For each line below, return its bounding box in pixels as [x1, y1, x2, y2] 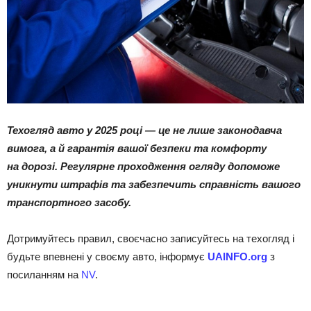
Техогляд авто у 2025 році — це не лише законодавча [7, 124, 282, 136]
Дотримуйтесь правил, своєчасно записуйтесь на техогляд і [7, 233, 294, 244]
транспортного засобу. [7, 196, 131, 208]
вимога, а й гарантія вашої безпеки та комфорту [7, 142, 267, 154]
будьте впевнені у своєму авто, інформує [7, 251, 208, 262]
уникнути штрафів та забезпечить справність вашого [7, 178, 301, 190]
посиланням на [7, 269, 81, 280]
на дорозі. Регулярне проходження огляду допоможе [7, 160, 280, 172]
